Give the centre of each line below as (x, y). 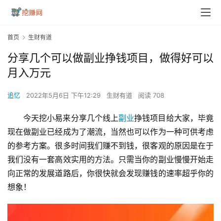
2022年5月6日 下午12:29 (64, 95)
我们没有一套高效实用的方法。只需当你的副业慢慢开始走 (110, 160)
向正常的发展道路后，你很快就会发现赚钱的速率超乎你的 (110, 173)
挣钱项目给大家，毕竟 (174, 118)
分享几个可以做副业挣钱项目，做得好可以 (110, 58)
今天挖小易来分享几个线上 (71, 118)
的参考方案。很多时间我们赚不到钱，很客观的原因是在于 (110, 146)
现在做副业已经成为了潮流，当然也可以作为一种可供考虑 (110, 132)
